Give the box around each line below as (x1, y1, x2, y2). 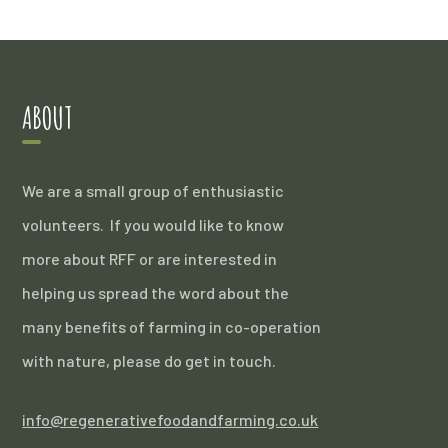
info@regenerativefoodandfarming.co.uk (22, 410, 319, 429)
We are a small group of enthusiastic (22, 181, 285, 200)
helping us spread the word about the (22, 283, 290, 302)
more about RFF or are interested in (22, 249, 278, 268)
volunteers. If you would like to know (22, 215, 285, 234)
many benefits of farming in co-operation (22, 317, 322, 336)
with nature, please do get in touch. (22, 351, 277, 370)
